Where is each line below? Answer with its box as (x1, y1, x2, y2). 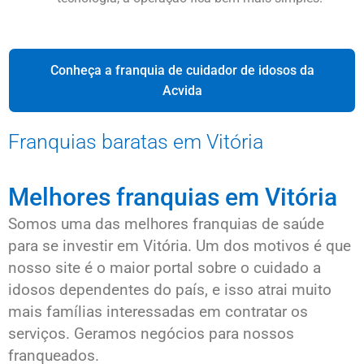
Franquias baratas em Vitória (8, 129, 263, 154)
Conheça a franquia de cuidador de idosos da (50, 62, 314, 78)
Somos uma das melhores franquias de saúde (8, 214, 324, 233)
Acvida (162, 82, 202, 98)
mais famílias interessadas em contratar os (8, 301, 308, 321)
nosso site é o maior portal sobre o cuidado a (8, 258, 321, 277)
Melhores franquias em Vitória (8, 182, 337, 211)
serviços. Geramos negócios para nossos (8, 323, 294, 343)
